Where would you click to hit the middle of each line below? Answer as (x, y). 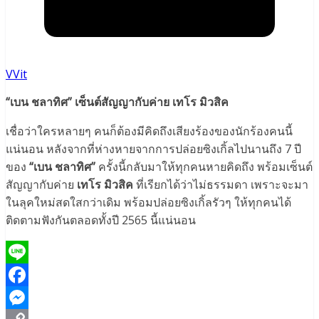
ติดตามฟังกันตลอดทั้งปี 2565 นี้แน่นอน (101, 220)
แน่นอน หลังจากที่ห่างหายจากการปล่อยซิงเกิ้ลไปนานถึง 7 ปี (153, 149)
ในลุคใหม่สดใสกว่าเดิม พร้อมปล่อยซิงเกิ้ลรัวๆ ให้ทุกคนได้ (148, 203)
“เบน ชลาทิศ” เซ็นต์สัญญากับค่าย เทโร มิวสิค (117, 102)
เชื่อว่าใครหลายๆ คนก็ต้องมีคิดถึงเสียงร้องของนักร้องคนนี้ (149, 131)
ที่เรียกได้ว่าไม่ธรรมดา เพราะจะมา (221, 185)
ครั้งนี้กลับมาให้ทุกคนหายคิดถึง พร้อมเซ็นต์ (204, 167)
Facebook (31, 298)
